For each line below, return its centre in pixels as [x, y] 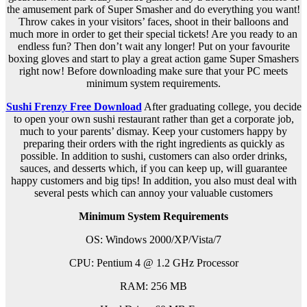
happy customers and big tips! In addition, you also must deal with [153, 181]
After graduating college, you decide [221, 107]
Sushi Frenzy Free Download [74, 107]
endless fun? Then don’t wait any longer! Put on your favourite [153, 47]
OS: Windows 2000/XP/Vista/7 [153, 240]
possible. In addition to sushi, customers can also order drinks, [153, 156]
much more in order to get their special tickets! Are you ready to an [153, 34]
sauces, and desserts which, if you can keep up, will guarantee [153, 169]
